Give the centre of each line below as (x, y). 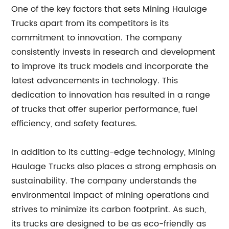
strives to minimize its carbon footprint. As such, (109, 209)
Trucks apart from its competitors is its (90, 23)
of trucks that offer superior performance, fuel (105, 109)
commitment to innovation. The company (97, 38)
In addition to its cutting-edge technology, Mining (113, 152)
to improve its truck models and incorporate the (110, 66)
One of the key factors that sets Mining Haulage (109, 9)
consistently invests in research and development (113, 52)
